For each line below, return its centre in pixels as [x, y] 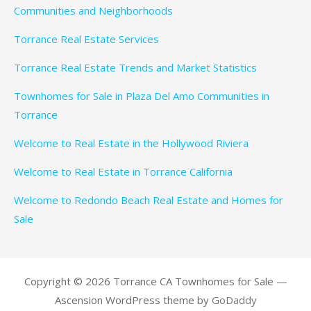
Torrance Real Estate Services [86, 39]
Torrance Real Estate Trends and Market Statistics [135, 68]
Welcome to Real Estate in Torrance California [123, 172]
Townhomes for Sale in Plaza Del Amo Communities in [142, 96]
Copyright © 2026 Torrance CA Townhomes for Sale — [155, 281]
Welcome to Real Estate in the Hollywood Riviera [131, 143]
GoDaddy [234, 300]
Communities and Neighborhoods [93, 11]
